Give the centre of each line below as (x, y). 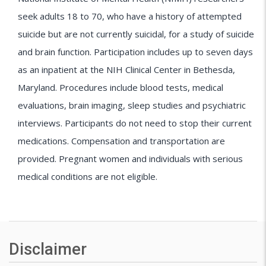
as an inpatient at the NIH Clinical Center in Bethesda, (126, 69)
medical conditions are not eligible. (88, 176)
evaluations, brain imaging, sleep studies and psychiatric (132, 105)
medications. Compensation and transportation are (121, 140)
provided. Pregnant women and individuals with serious (130, 158)
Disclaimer (48, 249)
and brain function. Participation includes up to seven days (135, 51)
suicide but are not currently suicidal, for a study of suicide (136, 34)
